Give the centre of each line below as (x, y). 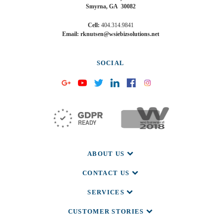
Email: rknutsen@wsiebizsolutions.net (110, 34)
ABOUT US (107, 154)
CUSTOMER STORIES (107, 212)
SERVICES (107, 192)
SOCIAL (110, 63)
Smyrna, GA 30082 (110, 7)
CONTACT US (107, 173)
